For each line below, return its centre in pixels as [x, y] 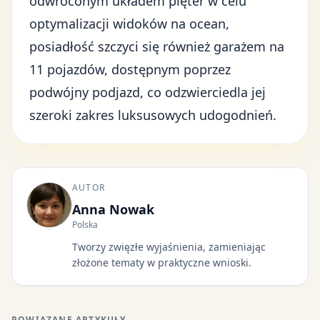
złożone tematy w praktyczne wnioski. [162, 262]
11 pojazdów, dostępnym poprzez [130, 69]
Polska [85, 225]
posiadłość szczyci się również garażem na [157, 46]
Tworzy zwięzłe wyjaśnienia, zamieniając [169, 247]
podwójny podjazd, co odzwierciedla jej [147, 92]
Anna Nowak [113, 209]
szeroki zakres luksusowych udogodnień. [153, 115]
